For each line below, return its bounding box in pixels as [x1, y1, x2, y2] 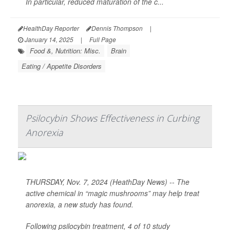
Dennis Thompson [91, 24, 143, 33]
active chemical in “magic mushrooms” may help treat [26, 188, 199, 199]
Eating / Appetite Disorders [22, 61, 102, 71]
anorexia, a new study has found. [26, 199, 133, 210]
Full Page [89, 35, 116, 44]
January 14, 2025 [23, 35, 73, 44]
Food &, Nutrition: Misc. [30, 46, 101, 56]
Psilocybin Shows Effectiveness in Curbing [26, 112, 199, 125]
